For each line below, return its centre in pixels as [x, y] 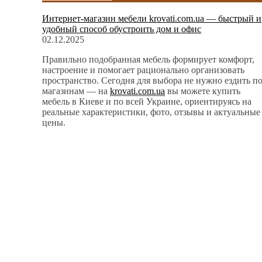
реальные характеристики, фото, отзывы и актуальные [151, 112]
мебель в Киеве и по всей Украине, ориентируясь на [147, 101]
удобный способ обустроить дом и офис [122, 29]
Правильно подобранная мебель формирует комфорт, [148, 59]
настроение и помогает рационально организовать [143, 70]
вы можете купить [203, 91]
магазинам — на [76, 91]
